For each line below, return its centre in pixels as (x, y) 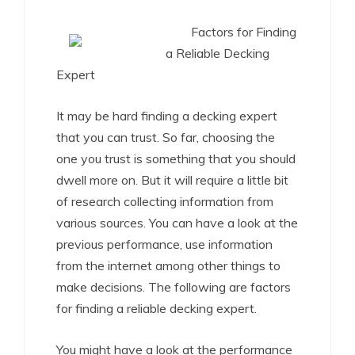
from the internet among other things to (168, 265)
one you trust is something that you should (176, 158)
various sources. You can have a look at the (177, 223)
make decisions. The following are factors (174, 287)
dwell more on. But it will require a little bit (172, 180)
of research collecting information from (165, 201)
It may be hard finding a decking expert (167, 116)
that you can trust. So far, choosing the (166, 137)
